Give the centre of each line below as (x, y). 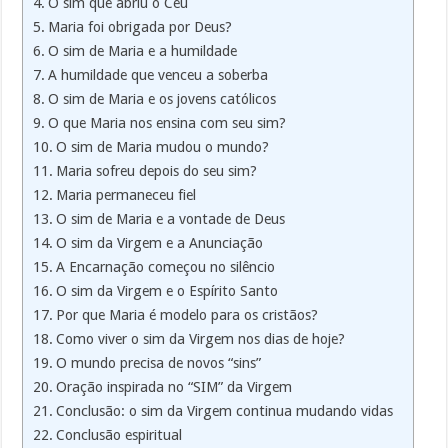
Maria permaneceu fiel (126, 195)
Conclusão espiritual (119, 435)
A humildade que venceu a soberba (158, 75)
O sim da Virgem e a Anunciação (160, 243)
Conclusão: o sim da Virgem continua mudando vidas (225, 411)
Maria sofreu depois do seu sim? (157, 171)
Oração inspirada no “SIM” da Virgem (174, 387)
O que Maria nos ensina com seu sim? (167, 123)
